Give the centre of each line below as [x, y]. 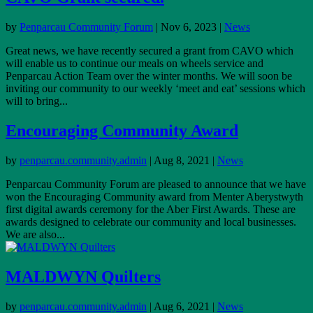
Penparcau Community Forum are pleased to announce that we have [156, 184]
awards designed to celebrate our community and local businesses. [151, 222]
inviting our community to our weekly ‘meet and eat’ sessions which [155, 89]
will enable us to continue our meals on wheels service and [134, 64]
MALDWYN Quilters [83, 277]
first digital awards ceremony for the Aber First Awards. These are [151, 210]
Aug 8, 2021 [182, 161]
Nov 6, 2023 [189, 27]
